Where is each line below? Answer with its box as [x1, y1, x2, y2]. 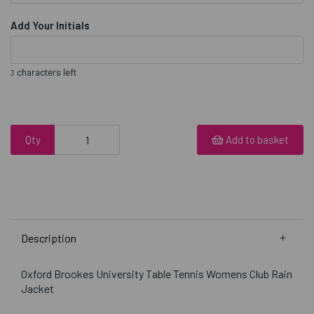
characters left [15, 66, 76, 78]
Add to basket [225, 133, 289, 146]
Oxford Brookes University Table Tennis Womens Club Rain [21, 267, 292, 281]
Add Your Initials [11, 19, 90, 32]
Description [21, 231, 76, 245]
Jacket [21, 282, 54, 296]
